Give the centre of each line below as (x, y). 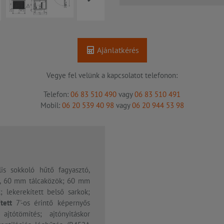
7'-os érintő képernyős (51, 203)
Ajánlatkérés (117, 50)
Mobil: (51, 105)
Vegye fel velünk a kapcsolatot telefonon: (112, 75)
